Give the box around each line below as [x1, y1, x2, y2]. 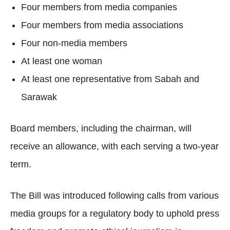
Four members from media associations [21, 20, 183, 30]
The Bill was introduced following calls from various [10, 190, 219, 201]
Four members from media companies [21, 2, 177, 12]
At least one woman [21, 56, 102, 66]
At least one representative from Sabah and [21, 74, 199, 84]
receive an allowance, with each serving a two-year [10, 141, 219, 151]
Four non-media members [21, 38, 127, 48]
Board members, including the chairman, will [10, 123, 191, 133]
